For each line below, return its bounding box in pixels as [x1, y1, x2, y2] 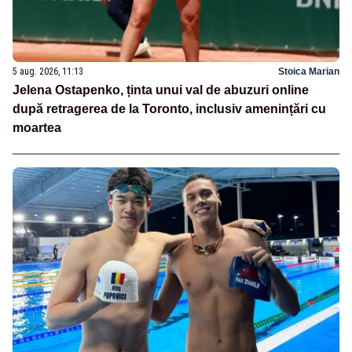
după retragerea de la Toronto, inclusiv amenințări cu [13, 102, 326, 116]
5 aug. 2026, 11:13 [13, 66, 83, 78]
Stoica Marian [278, 66, 339, 78]
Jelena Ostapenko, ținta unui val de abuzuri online [13, 83, 309, 97]
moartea [13, 121, 61, 135]
